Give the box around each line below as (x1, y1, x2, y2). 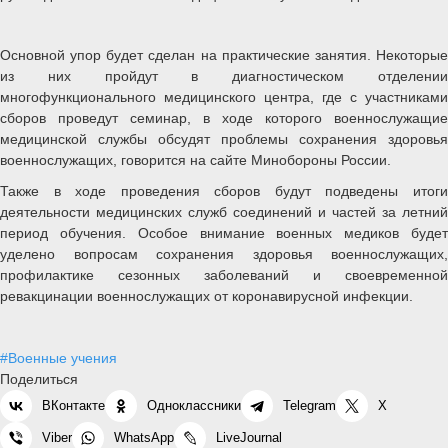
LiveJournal (216, 429, 282, 445)
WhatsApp (114, 429, 174, 445)
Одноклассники (147, 397, 241, 413)
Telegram (283, 397, 336, 413)
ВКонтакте (42, 397, 105, 413)
